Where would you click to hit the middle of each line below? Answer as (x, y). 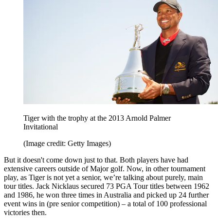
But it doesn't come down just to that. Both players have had (96, 160)
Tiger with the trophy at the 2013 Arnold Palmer (97, 118)
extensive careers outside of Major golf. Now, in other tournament (105, 169)
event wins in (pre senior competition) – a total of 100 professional (105, 204)
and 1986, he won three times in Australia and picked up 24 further (106, 195)
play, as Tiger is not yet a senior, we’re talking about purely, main (103, 178)
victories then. (25, 213)
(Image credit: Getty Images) (67, 144)
